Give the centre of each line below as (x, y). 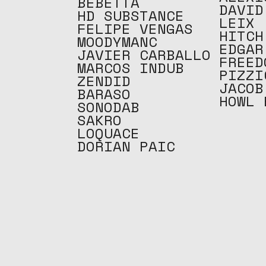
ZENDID (104, 81)
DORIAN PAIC (126, 146)
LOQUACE (108, 133)
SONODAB (108, 107)
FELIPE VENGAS (135, 28)
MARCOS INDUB (131, 68)
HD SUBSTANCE (131, 15)
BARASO (104, 94)
